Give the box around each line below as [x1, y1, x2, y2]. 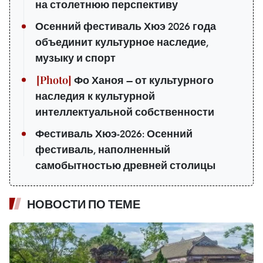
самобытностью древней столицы [35, 159, 215, 172]
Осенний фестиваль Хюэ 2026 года [35, 19, 216, 33]
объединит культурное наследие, [35, 35, 208, 49]
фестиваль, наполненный [35, 143, 170, 156]
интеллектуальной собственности [35, 105, 214, 119]
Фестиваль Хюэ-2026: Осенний [35, 127, 193, 140]
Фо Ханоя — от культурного [72, 73, 214, 87]
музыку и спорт [35, 51, 116, 65]
